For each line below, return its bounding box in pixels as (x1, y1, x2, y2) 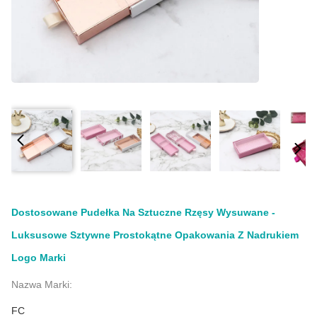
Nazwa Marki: (11, 279, 72, 290)
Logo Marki (11, 252, 66, 263)
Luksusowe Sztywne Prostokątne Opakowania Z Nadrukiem (11, 229, 299, 241)
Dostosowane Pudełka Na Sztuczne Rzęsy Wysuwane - (11, 207, 275, 218)
